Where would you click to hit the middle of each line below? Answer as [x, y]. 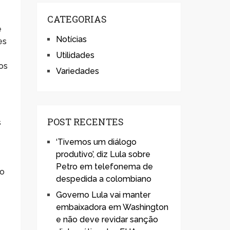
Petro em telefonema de [104, 166]
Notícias [71, 39]
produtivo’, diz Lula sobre [103, 154]
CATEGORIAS [77, 19]
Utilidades [75, 55]
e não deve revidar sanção [107, 219]
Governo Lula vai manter [103, 195]
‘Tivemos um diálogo [96, 142]
